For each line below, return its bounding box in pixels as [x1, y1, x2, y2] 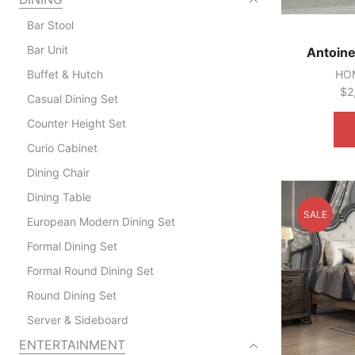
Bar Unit [26, 42, 68, 56]
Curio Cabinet [26, 140, 97, 155]
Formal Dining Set [26, 239, 117, 253]
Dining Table [26, 189, 91, 204]
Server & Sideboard [26, 312, 128, 326]
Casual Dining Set [26, 91, 118, 105]
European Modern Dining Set [26, 214, 175, 228]
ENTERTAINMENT [18, 337, 125, 353]
